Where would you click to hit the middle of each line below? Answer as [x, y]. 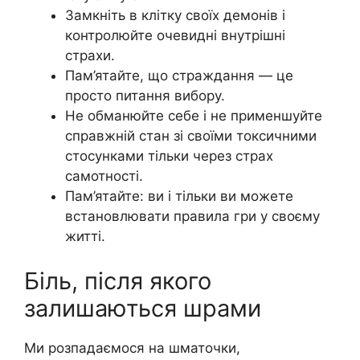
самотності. [104, 176]
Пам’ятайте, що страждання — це [179, 76]
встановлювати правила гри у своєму [192, 217]
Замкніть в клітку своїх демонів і [175, 16]
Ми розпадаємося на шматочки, [132, 348]
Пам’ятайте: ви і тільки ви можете [179, 196]
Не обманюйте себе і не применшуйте [194, 116]
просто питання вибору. [145, 96]
